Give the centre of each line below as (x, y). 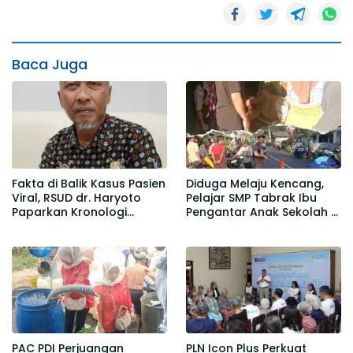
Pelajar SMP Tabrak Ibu (251, 197)
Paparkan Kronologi (69, 212)
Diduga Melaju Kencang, (255, 183)
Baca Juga (50, 65)
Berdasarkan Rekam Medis (89, 226)
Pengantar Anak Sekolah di (264, 212)
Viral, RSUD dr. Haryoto (76, 197)
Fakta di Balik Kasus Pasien (89, 183)
